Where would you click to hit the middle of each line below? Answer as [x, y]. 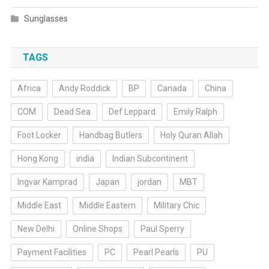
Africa [29, 89]
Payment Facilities [52, 252]
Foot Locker [39, 135]
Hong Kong [38, 159]
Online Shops [97, 229]
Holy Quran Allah [191, 135]
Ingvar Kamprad [47, 182]
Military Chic [176, 206]
